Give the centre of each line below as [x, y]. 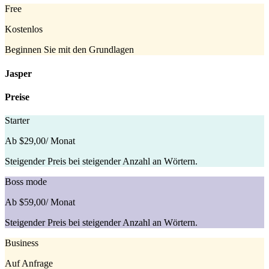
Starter [17, 121]
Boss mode [26, 182]
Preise [17, 97]
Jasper [18, 73]
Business [22, 243]
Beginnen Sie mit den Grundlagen [69, 50]
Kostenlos [24, 29]
